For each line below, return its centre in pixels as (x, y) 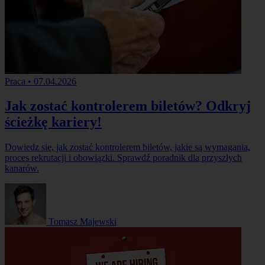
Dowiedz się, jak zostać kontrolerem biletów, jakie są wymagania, (127, 147)
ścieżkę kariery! (53, 122)
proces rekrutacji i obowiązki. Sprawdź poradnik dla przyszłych (123, 158)
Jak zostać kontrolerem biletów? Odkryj (128, 106)
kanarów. (22, 169)
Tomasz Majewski (83, 222)
